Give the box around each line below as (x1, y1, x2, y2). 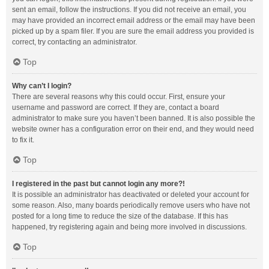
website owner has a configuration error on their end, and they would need (12, 125, 254, 133)
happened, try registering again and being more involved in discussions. (12, 223, 247, 231)
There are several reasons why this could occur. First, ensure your (12, 92, 225, 101)
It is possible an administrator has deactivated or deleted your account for (12, 190, 249, 199)
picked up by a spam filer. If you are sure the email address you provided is (12, 27, 254, 35)
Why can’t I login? (12, 82, 71, 90)
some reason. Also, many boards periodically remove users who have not (12, 201, 250, 210)
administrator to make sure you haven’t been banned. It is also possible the (12, 114, 255, 122)
